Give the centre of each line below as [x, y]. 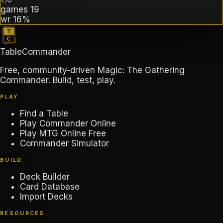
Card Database [50, 187]
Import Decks [46, 197]
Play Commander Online [68, 124]
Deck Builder [45, 177]
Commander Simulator [64, 144]
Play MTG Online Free [63, 134]
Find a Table [44, 114]
